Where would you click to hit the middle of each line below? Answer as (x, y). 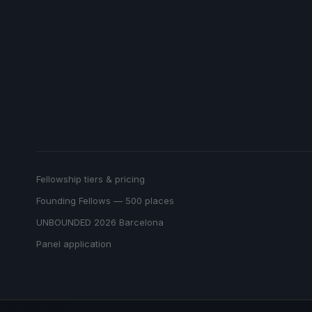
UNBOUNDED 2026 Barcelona (100, 222)
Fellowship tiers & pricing (91, 179)
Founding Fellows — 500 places (105, 200)
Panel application (74, 243)
